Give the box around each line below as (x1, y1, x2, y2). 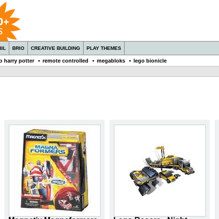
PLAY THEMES (87, 45, 121, 51)
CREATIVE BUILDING (31, 45, 80, 51)
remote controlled (43, 58, 88, 64)
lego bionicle (133, 58, 167, 64)
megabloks (97, 58, 125, 64)
